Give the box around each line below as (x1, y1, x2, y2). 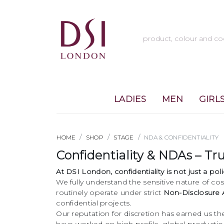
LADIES (114, 94, 146, 104)
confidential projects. (56, 198, 131, 207)
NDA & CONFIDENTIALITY (144, 133, 219, 141)
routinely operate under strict (56, 188, 163, 197)
